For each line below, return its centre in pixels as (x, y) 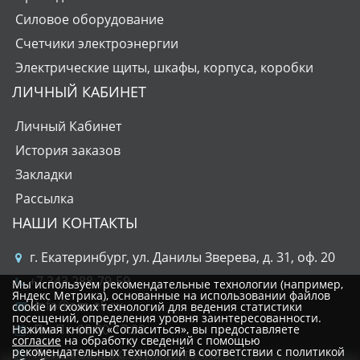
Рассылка (45, 198)
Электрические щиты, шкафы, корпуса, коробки (164, 67)
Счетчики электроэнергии (97, 43)
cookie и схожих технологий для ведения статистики (157, 307)
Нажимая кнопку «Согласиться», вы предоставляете (156, 329)
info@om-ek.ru (78, 305)
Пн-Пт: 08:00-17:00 (88, 329)
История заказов (68, 150)
